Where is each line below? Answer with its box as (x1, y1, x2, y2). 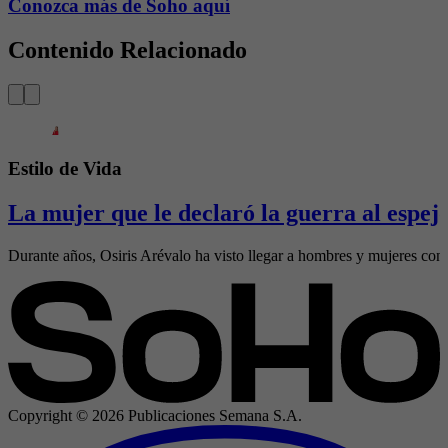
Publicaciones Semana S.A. (124, 407, 302, 425)
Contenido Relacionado (8, 37, 247, 64)
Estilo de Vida (8, 157, 122, 179)
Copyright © (8, 407, 92, 425)
